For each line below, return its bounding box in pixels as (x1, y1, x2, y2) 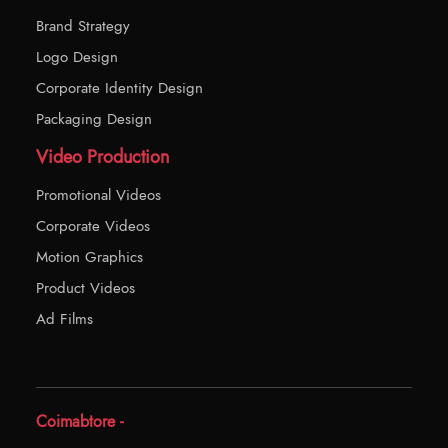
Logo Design (36, 45, 118, 68)
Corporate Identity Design (36, 76, 203, 99)
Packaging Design (36, 107, 152, 130)
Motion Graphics (36, 245, 143, 268)
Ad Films (36, 307, 93, 330)
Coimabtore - (36, 409, 123, 433)
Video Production (36, 143, 169, 170)
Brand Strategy (36, 14, 130, 37)
